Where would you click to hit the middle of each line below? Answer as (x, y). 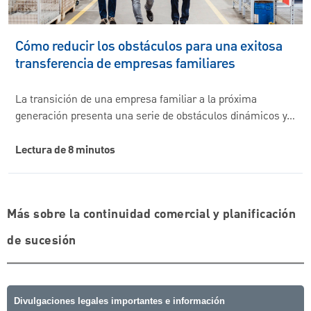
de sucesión (42, 241)
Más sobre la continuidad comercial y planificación (151, 214)
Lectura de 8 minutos (65, 150)
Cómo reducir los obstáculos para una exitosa (149, 46)
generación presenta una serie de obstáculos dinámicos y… (155, 116)
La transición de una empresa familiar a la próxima (136, 100)
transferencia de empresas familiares (125, 64)
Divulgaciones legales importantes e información (119, 301)
